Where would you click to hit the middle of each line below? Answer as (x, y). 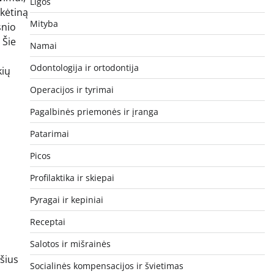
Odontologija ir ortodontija (84, 67)
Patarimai (49, 133)
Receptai (47, 221)
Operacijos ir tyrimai (72, 89)
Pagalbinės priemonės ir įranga (94, 111)
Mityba (44, 23)
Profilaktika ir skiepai (72, 177)
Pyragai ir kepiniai (66, 199)
